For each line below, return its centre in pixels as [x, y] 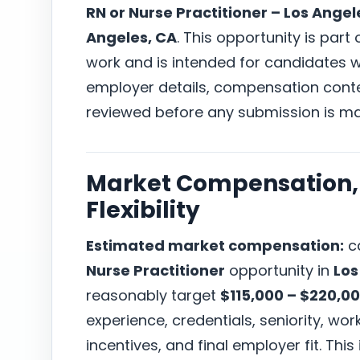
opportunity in [279, 270]
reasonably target [153, 295]
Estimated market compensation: [215, 245]
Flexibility [143, 210]
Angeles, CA [131, 37]
